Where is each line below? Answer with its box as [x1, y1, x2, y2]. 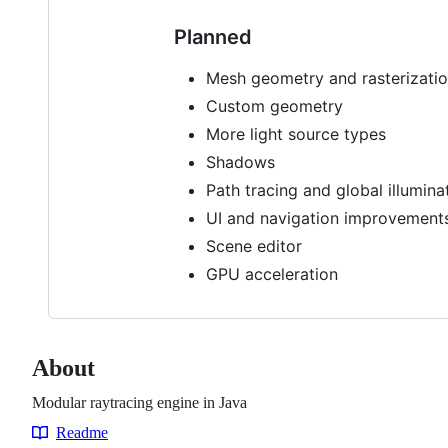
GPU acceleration [206, 263, 338, 284]
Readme [56, 423, 108, 441]
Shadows [206, 151, 275, 172]
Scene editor [206, 235, 302, 256]
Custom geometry [206, 95, 343, 116]
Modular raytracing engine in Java [32, 393, 247, 411]
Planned [174, 24, 252, 49]
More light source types [206, 123, 386, 144]
